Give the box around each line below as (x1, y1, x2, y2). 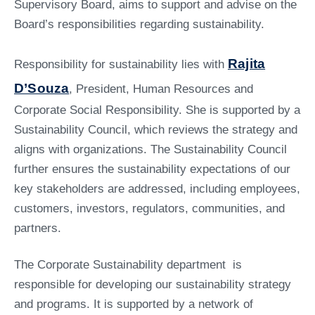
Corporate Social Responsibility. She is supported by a (14, 103, 300, 117)
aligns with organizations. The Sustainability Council (14, 142, 287, 156)
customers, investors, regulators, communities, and (14, 201, 285, 215)
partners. (14, 221, 61, 235)
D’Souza (14, 80, 70, 96)
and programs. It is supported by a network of (14, 297, 253, 311)
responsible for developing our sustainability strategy (14, 277, 291, 291)
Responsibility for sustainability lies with (14, 57, 228, 71)
